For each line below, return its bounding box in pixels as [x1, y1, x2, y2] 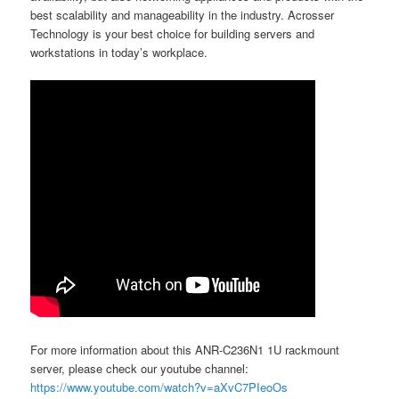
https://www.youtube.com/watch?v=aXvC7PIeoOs [30, 378, 289, 395]
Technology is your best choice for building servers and [30, 24, 315, 42]
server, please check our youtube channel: [30, 359, 249, 377]
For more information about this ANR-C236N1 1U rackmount [30, 340, 340, 358]
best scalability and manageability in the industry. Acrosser [30, 5, 335, 23]
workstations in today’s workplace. [30, 43, 208, 61]
